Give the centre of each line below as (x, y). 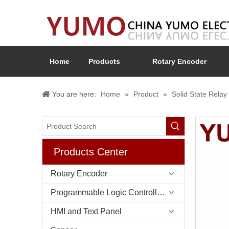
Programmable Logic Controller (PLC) (161, 192)
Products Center (91, 152)
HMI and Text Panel (86, 211)
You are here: (74, 94)
